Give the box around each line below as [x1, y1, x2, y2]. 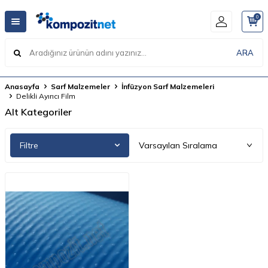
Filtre [20, 140, 38, 151]
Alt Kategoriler [5, 106, 72, 118]
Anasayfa [5, 82, 39, 91]
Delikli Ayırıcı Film [16, 92, 75, 100]
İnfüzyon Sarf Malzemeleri [121, 82, 214, 91]
